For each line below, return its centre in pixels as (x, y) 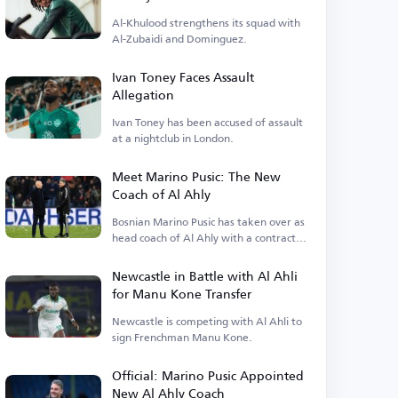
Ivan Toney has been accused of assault (208, 122)
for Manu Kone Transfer (182, 294)
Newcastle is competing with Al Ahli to (207, 321)
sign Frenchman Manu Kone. (183, 337)
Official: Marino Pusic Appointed (208, 375)
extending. (139, 254)
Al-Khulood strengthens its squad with (207, 23)
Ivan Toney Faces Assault (183, 77)
